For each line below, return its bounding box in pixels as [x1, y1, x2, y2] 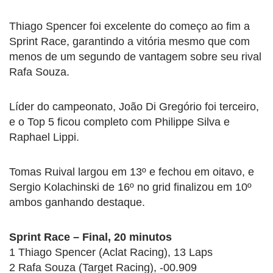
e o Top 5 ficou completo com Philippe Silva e [9, 115, 230, 128]
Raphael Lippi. [9, 130, 79, 143]
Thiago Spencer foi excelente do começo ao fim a [9, 19, 250, 32]
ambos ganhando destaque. [9, 196, 145, 208]
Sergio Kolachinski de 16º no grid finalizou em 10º [9, 180, 252, 193]
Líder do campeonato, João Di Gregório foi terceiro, [9, 100, 259, 113]
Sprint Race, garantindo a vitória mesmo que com [9, 35, 250, 48]
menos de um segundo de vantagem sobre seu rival [9, 50, 261, 63]
